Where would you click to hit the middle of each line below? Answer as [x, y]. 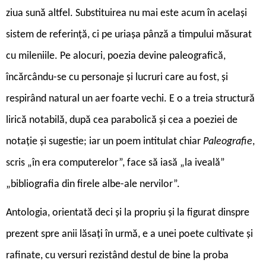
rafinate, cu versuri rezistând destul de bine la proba [117, 255]
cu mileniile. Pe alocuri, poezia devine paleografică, [116, 56]
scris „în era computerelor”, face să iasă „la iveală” [115, 163]
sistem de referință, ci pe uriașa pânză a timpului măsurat [129, 34]
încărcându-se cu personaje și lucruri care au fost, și [117, 77]
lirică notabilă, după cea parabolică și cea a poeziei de [122, 120]
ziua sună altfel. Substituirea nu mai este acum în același [126, 13]
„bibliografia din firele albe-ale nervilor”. [93, 184]
